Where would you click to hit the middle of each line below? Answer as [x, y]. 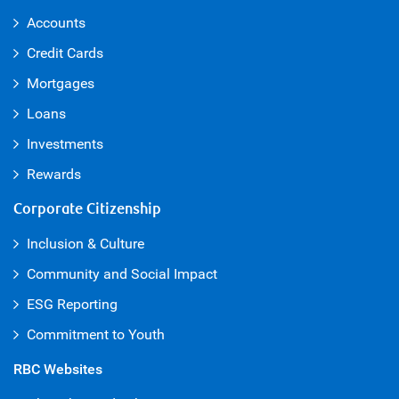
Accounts [56, 23]
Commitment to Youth [96, 334]
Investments [65, 144]
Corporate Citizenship [87, 209]
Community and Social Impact [122, 274]
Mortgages [61, 83]
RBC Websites [58, 369]
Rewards [54, 174]
